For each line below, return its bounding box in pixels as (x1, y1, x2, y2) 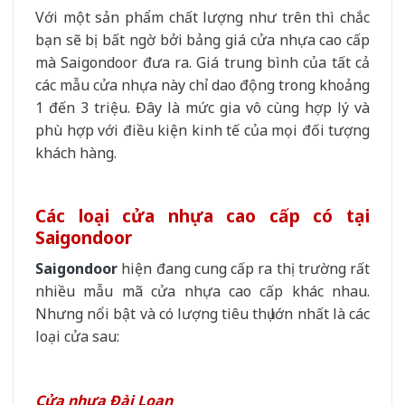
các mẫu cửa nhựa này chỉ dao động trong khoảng (35, 75, 370, 96)
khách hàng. (35, 143, 117, 164)
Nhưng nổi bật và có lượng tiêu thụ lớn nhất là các (35, 303, 370, 324)
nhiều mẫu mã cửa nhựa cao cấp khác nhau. (35, 280, 370, 301)
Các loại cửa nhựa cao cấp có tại (35, 203, 370, 229)
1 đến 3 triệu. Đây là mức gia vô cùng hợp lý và (35, 98, 370, 118)
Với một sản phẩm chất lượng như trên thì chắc (35, 7, 370, 28)
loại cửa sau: (35, 325, 119, 346)
